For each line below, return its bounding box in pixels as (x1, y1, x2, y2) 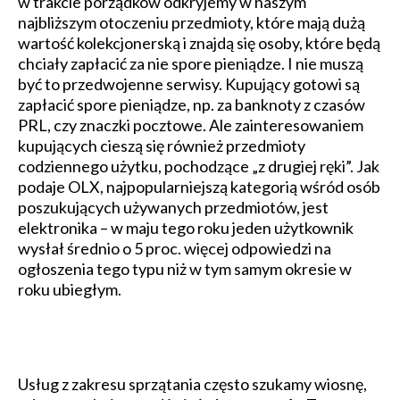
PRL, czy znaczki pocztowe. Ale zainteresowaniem (18, 115, 363, 136)
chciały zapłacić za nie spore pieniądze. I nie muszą (18, 54, 363, 74)
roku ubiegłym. (18, 279, 121, 300)
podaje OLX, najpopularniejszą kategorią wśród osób (18, 177, 380, 197)
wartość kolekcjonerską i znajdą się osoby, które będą (18, 33, 380, 54)
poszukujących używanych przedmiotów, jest (18, 197, 329, 218)
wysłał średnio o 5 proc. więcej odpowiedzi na (18, 238, 331, 259)
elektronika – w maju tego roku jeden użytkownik (18, 218, 354, 238)
